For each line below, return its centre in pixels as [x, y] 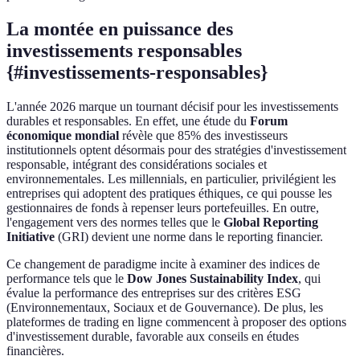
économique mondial [63, 136]
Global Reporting [271, 223]
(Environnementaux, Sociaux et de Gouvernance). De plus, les [165, 308]
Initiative [31, 237]
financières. [35, 351]
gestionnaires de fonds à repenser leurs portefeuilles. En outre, [163, 208]
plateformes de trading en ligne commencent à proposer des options [176, 322]
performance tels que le [67, 279]
